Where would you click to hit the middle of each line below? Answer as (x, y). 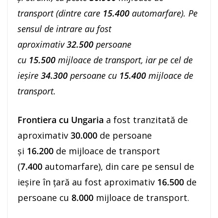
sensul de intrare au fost (64, 28)
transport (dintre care (60, 13)
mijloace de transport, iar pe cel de (124, 60)
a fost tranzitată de (146, 119)
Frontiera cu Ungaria (61, 119)
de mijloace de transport (108, 151)
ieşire (29, 75)
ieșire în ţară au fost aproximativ (87, 182)
